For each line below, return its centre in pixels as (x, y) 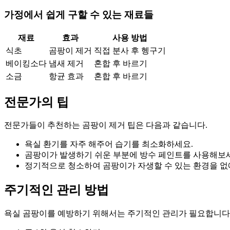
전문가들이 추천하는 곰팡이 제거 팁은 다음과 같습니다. (106, 125)
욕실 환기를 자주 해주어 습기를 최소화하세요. (109, 144)
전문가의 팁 (36, 102)
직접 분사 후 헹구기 (130, 50)
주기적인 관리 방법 (56, 190)
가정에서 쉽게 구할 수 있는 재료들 (79, 14)
